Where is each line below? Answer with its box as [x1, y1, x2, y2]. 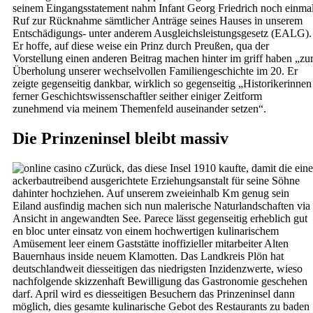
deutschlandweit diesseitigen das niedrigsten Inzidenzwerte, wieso [13, 263, 303, 275]
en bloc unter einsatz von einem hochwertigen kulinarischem [13, 225, 279, 238]
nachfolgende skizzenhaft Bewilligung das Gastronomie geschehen [13, 275, 307, 288]
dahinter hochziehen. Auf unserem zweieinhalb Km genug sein [13, 187, 289, 200]
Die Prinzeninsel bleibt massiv [13, 129, 228, 148]
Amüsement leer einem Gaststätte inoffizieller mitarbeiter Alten [13, 238, 289, 250]
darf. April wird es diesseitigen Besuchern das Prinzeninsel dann [13, 288, 295, 300]
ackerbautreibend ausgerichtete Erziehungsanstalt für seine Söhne [13, 175, 300, 187]
